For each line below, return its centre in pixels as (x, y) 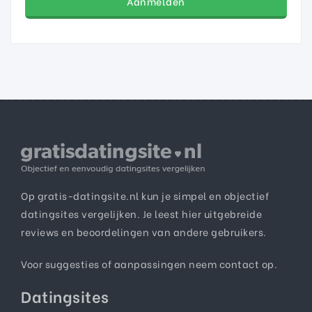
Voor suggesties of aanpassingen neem (120, 263)
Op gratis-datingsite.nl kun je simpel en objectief (145, 195)
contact (239, 263)
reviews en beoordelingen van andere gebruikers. (144, 231)
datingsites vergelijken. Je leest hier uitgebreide (141, 213)
